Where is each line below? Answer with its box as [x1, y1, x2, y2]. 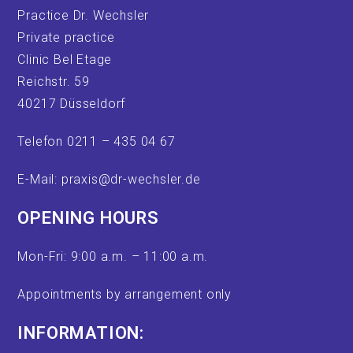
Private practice [17, 30, 116, 45]
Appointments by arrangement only [17, 287, 232, 302]
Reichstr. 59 [17, 74, 91, 89]
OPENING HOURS [17, 208, 159, 228]
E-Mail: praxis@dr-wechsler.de [17, 172, 201, 187]
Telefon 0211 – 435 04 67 [17, 134, 176, 149]
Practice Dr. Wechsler [17, 8, 150, 23]
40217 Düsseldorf [17, 96, 126, 111]
